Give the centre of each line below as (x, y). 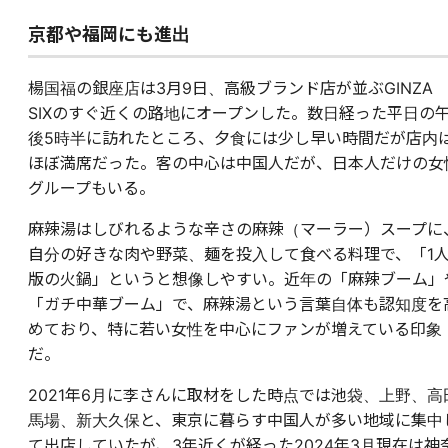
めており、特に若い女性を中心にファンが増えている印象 (235, 329)
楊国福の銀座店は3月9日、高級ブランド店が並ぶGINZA (230, 88)
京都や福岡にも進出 (109, 34)
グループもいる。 (91, 188)
